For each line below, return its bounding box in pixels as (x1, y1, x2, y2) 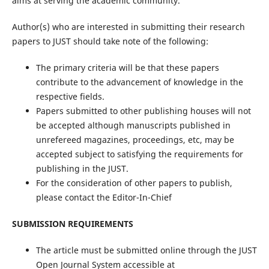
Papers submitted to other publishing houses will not (35, 104, 251, 116)
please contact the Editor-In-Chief (35, 191, 172, 203)
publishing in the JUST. (35, 162, 128, 174)
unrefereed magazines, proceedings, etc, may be (35, 133, 234, 145)
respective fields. (35, 90, 104, 102)
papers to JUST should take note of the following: (11, 35, 208, 47)
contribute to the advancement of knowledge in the (35, 76, 243, 88)
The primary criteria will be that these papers (35, 61, 219, 73)
